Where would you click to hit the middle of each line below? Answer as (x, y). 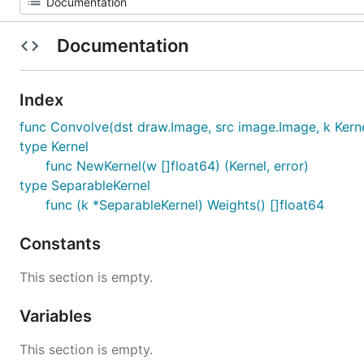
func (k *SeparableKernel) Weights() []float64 (185, 205)
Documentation (122, 45)
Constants (62, 244)
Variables (58, 316)
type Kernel (54, 146)
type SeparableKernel (85, 185)
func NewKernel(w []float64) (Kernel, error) (177, 166)
